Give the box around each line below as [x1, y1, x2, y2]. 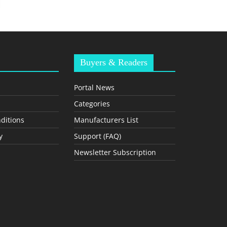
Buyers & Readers [80, 57, 147, 67]
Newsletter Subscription [74, 147, 156, 157]
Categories [74, 99, 110, 108]
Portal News [74, 83, 115, 92]
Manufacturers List [74, 115, 138, 125]
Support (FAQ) [74, 131, 121, 141]
